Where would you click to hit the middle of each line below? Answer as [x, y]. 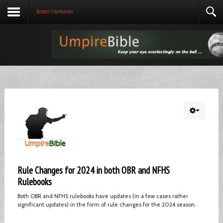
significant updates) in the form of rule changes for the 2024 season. [106, 204]
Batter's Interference [55, 11]
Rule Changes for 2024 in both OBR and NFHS [93, 170]
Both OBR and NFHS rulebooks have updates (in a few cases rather [103, 196]
